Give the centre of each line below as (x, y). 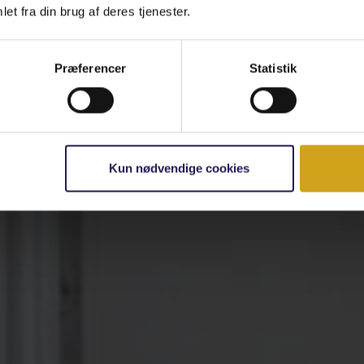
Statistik (273, 68)
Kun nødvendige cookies (180, 168)
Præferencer (90, 68)
